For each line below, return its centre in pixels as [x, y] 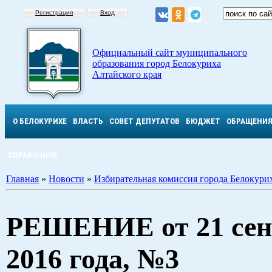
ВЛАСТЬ [88, 121]
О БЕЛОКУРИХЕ [40, 121]
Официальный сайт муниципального [170, 53]
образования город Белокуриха [157, 63]
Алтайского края [127, 74]
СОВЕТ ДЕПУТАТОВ [144, 121]
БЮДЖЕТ [203, 121]
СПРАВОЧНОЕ [32, 155]
